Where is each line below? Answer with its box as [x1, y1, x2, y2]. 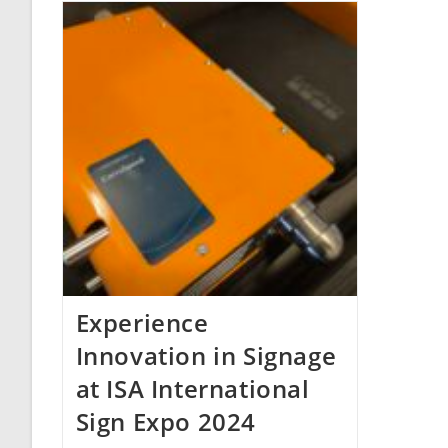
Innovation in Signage [75, 338, 337, 372]
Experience [75, 305, 209, 339]
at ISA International [75, 371, 310, 405]
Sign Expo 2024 [75, 404, 256, 438]
